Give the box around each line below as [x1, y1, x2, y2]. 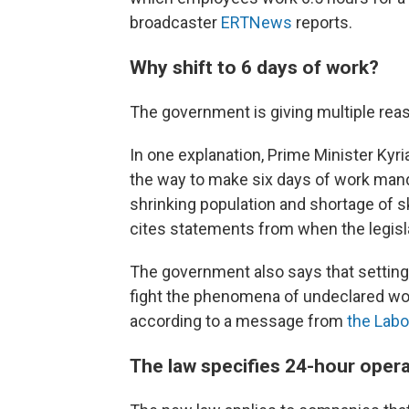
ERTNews [221, 13, 292, 32]
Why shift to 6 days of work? [130, 56, 379, 79]
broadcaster [130, 13, 221, 32]
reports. [292, 13, 352, 32]
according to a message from [130, 311, 347, 330]
